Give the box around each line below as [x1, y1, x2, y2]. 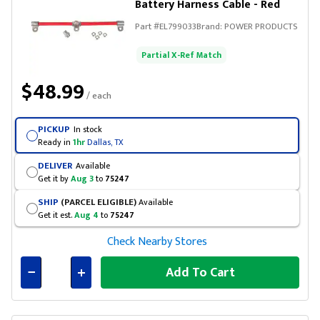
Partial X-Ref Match [141, 48, 221, 62]
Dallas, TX [86, 134, 124, 149]
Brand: [196, 19, 224, 34]
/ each [84, 88, 111, 104]
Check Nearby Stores [107, 232, 207, 251]
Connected [76, 286, 129, 306]
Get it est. [37, 207, 74, 222]
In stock [73, 121, 102, 136]
